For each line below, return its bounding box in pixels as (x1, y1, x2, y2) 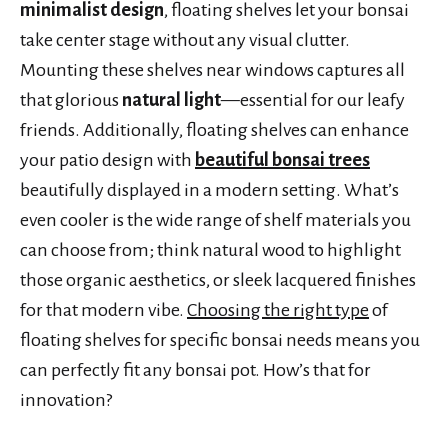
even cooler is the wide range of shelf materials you (20, 209, 411, 230)
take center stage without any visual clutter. (20, 29, 350, 50)
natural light (122, 89, 221, 110)
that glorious (20, 89, 122, 110)
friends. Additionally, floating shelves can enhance (20, 119, 409, 140)
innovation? (20, 389, 112, 410)
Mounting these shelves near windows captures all (20, 59, 405, 80)
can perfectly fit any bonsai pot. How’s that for (20, 359, 371, 380)
